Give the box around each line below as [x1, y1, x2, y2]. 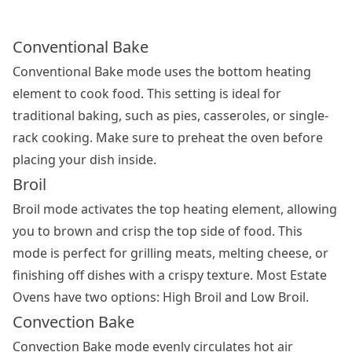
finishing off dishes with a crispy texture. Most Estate [13, 266, 327, 284]
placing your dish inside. [13, 150, 156, 168]
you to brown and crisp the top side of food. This [13, 222, 302, 240]
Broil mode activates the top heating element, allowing [13, 200, 337, 218]
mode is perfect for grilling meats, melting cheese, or [13, 244, 328, 262]
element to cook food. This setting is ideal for [13, 84, 281, 102]
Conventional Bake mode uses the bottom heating [13, 62, 311, 80]
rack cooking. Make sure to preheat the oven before [13, 128, 323, 146]
